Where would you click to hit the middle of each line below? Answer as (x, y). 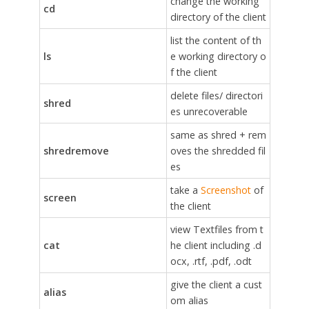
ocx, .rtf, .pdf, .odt (211, 261)
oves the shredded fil (218, 150)
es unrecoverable (209, 111)
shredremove (76, 150)
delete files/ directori (216, 95)
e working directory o (218, 56)
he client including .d (216, 245)
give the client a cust (216, 284)
